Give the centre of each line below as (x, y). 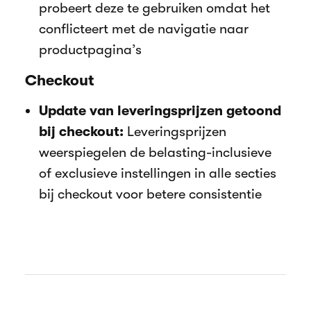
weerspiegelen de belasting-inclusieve (155, 152)
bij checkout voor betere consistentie (150, 194)
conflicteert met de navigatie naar (144, 28)
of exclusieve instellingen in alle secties (158, 173)
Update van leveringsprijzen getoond (160, 110)
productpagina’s (90, 49)
